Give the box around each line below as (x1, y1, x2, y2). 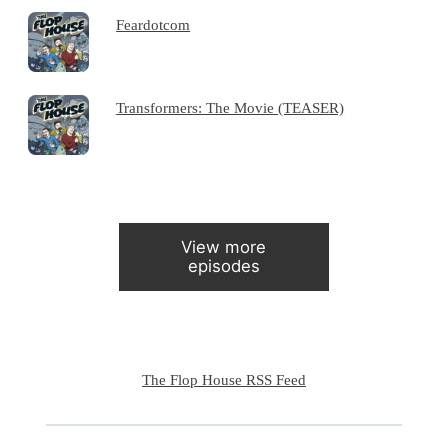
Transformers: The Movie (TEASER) (116, 98, 345, 116)
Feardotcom (116, 15, 191, 33)
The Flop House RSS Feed (141, 371, 306, 389)
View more (181, 237, 267, 258)
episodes (187, 256, 260, 277)
